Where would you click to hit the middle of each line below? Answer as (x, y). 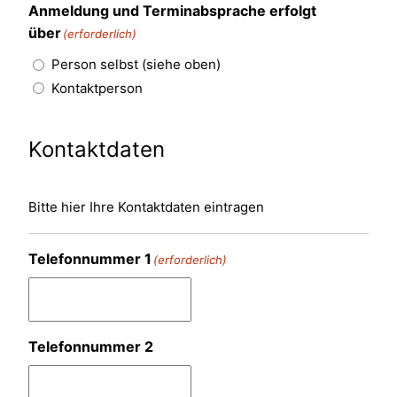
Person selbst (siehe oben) (136, 65)
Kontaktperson (97, 88)
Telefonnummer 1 (90, 258)
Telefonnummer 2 (91, 346)
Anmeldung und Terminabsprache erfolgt (172, 11)
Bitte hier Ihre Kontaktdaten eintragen (146, 206)
